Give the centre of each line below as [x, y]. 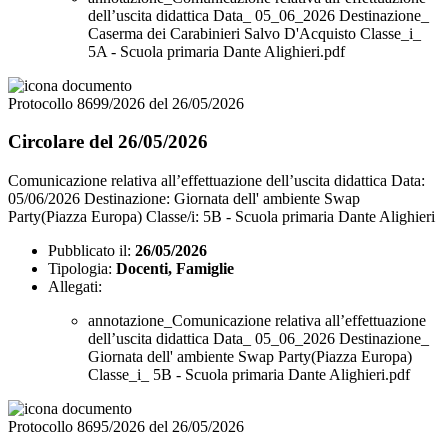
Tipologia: [80, 269]
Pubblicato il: [89, 251]
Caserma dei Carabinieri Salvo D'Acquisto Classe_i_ [254, 33]
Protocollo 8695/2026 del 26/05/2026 [126, 427]
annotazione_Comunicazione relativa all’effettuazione [257, 321]
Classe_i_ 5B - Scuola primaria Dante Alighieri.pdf [249, 375]
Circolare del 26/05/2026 [108, 142]
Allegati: [75, 287]
